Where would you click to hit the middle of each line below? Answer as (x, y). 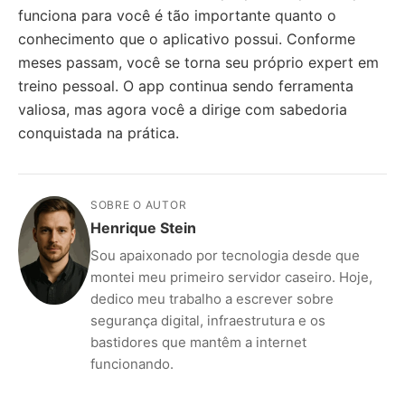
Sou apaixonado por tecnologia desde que (225, 255)
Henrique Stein (143, 228)
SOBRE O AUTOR (139, 205)
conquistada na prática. (99, 133)
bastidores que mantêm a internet (198, 342)
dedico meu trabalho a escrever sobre (212, 299)
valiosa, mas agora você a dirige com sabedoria (183, 109)
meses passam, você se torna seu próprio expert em (198, 62)
